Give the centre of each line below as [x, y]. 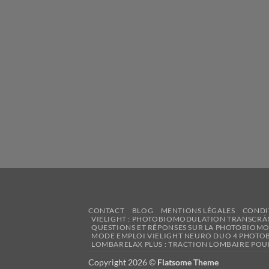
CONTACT [107, 211]
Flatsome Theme [188, 262]
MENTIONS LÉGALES [198, 211]
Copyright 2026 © [123, 262]
